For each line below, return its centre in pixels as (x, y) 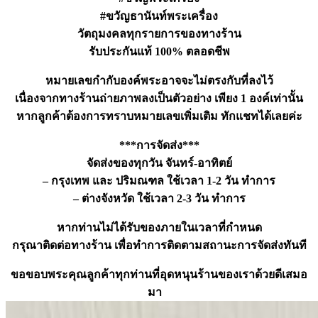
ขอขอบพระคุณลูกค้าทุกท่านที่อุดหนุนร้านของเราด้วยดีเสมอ (159, 275)
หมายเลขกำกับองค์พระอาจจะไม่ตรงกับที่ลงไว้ (159, 81)
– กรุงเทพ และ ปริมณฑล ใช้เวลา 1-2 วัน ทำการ (159, 181)
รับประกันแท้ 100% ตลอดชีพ (159, 52)
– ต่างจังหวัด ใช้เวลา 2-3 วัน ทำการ (159, 199)
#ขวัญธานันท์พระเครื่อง (159, 16)
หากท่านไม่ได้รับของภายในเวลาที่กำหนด (159, 228)
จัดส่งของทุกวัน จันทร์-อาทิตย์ (159, 163)
